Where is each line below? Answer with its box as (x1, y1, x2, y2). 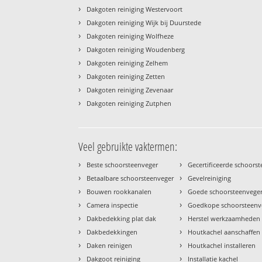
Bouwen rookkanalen (87, 187, 152, 196)
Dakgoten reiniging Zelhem (87, 58, 168, 68)
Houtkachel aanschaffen (188, 227, 261, 237)
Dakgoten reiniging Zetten (87, 72, 166, 81)
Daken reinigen (87, 241, 133, 250)
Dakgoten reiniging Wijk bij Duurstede (87, 18, 202, 27)
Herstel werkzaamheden (188, 214, 261, 223)
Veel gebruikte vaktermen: (78, 139, 178, 155)
